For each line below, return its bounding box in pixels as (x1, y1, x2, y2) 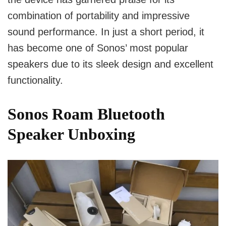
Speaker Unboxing (8, 125, 135, 144)
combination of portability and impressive (8, 10, 190, 22)
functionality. (8, 75, 63, 86)
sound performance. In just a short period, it (8, 26, 204, 38)
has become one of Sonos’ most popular (8, 42, 188, 54)
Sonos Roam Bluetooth (8, 105, 165, 124)
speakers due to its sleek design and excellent (8, 59, 213, 70)
